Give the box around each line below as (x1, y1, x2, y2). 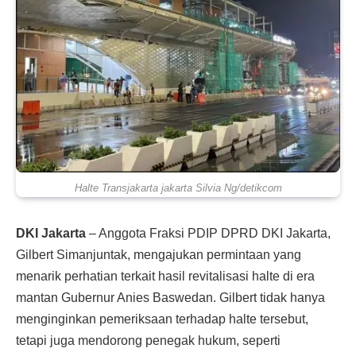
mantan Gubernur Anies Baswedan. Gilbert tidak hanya (16, 290, 325, 304)
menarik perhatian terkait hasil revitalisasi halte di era (16, 269, 315, 283)
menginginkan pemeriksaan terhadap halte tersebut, (16, 311, 308, 326)
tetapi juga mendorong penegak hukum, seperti (16, 333, 281, 347)
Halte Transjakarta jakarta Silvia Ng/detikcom (74, 182, 282, 194)
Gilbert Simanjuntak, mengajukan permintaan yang (16, 247, 301, 261)
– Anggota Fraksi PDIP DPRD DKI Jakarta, (86, 226, 331, 240)
